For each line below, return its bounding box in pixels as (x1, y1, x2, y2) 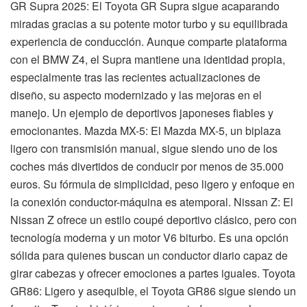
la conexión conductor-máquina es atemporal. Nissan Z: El (10, 193, 293, 210)
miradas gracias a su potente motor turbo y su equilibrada (10, 15, 288, 32)
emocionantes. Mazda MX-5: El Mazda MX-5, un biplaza (10, 122, 281, 138)
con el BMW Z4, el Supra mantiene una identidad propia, (10, 51, 285, 67)
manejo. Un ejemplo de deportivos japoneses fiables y (10, 104, 273, 121)
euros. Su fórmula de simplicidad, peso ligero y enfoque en (10, 175, 295, 192)
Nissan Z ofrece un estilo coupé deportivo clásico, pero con (10, 211, 297, 228)
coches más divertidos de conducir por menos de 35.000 (10, 158, 284, 174)
